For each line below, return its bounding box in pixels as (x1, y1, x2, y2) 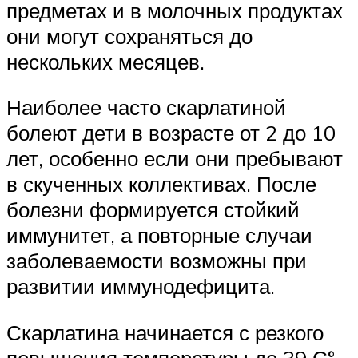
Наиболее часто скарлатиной (6, 94, 286, 121)
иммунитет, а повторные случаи (6, 222, 312, 249)
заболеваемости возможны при (6, 248, 307, 274)
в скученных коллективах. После (6, 171, 316, 197)
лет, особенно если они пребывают (6, 145, 343, 172)
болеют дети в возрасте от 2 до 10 (6, 120, 336, 146)
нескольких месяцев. (6, 48, 205, 74)
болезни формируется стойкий (6, 197, 300, 223)
